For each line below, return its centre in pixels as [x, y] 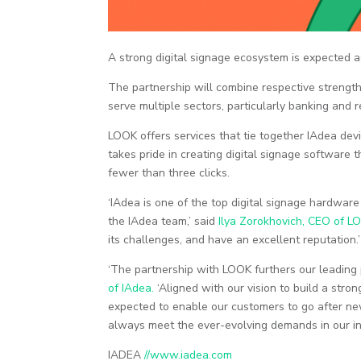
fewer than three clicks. [169, 172]
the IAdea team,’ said [164, 221]
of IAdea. [131, 288]
